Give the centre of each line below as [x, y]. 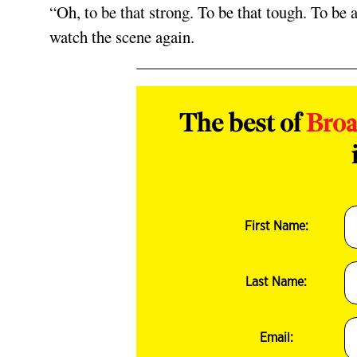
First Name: [276, 226]
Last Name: [277, 282]
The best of [243, 125]
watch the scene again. [127, 36]
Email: [276, 338]
